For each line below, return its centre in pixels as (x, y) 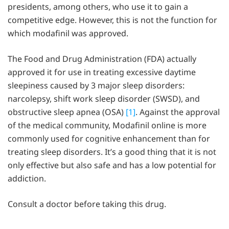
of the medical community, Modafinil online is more (107, 125)
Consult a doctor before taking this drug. (87, 204)
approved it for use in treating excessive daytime (102, 72)
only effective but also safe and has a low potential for (112, 165)
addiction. (27, 179)
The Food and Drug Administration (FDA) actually (102, 59)
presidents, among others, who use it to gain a (98, 7)
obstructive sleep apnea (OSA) (67, 112)
